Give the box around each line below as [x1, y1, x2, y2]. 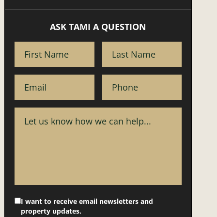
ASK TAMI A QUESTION [50, 21, 147, 33]
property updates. [21, 206, 82, 216]
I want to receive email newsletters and [21, 197, 154, 206]
